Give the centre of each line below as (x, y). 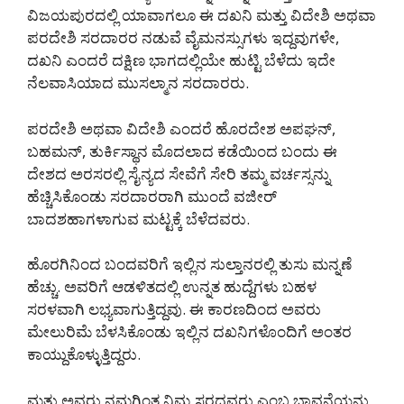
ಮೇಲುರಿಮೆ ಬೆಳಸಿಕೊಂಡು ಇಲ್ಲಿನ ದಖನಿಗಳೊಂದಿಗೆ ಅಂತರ (189, 332)
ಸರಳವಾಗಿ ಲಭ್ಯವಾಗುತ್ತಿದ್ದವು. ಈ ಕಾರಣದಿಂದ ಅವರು (174, 309)
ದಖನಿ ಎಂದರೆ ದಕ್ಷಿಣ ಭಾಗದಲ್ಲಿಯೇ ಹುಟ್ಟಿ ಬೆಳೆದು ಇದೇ (181, 60)
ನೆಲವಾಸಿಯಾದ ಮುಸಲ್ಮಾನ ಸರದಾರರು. (138, 83)
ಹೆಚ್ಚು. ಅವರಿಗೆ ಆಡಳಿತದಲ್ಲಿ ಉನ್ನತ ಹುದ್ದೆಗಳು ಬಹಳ (172, 287)
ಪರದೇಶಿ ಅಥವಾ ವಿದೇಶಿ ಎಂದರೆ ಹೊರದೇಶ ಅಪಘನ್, (181, 128)
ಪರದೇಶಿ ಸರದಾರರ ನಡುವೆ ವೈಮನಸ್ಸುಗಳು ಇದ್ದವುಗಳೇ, (183, 38)
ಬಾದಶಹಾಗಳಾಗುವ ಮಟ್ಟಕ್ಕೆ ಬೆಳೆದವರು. (138, 218)
